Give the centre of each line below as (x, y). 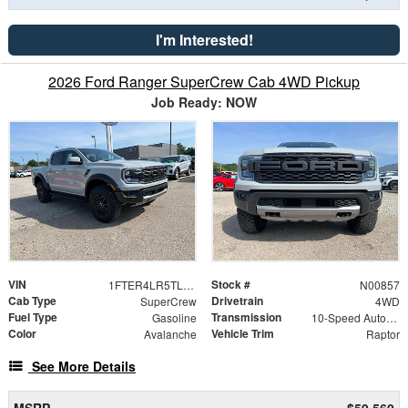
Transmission (246, 317)
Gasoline (174, 317)
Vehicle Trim (243, 333)
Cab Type (32, 301)
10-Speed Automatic (391, 317)
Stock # (231, 284)
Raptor (382, 334)
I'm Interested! (204, 39)
